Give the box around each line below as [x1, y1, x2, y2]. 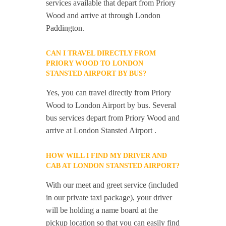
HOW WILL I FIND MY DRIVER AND [46, 152, 167, 159]
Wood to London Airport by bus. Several [46, 101, 177, 109]
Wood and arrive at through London [46, 11, 161, 20]
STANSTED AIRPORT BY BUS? [46, 70, 147, 77]
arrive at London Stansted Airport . [46, 126, 157, 135]
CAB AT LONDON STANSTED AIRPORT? [46, 162, 180, 169]
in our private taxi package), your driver [46, 193, 173, 202]
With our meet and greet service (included [46, 181, 179, 189]
